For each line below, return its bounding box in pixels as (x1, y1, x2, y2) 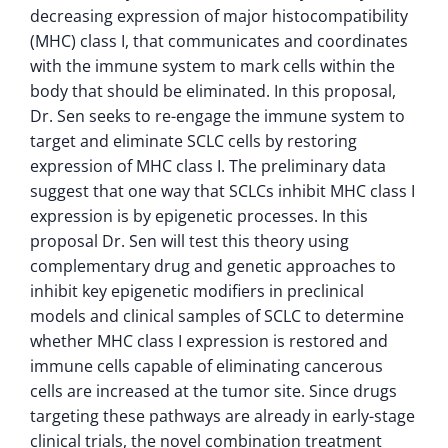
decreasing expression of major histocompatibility (30, 4, 408, 27)
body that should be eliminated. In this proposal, (30, 79, 396, 102)
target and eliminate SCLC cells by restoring (30, 129, 357, 152)
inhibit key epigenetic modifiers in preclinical (30, 279, 364, 302)
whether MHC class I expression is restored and (30, 329, 388, 352)
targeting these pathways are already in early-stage (30, 404, 415, 427)
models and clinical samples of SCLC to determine (30, 304, 404, 327)
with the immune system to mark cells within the (30, 54, 395, 77)
